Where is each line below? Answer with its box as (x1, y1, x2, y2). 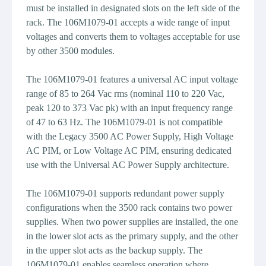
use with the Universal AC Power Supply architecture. (26, 160, 229, 170)
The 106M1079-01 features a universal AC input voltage (26, 74, 238, 84)
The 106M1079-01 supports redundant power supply (26, 188, 224, 198)
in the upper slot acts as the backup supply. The (26, 245, 202, 255)
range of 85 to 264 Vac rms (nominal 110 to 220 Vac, (26, 88, 224, 99)
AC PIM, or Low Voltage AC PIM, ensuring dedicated (26, 145, 232, 156)
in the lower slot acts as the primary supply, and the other (26, 231, 238, 241)
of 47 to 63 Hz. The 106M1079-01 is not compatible (26, 117, 223, 127)
